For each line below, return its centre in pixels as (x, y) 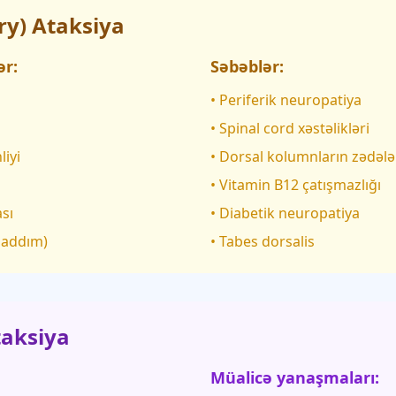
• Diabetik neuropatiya (285, 213)
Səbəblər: (247, 66)
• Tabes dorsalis (263, 241)
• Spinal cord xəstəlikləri (290, 128)
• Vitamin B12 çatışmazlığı (296, 185)
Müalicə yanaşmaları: (295, 377)
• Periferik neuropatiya (286, 100)
